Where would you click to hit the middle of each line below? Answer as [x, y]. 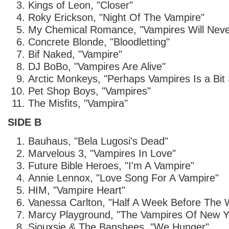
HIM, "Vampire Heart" [77, 190]
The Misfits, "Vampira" [78, 103]
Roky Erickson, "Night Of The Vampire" [116, 17]
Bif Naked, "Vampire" [75, 54]
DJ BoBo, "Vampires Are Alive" [97, 66]
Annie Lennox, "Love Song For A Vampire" [123, 178]
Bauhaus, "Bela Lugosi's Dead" [98, 141]
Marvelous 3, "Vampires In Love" [102, 153]
